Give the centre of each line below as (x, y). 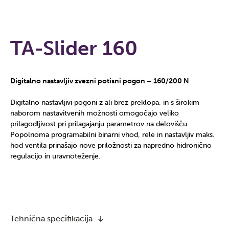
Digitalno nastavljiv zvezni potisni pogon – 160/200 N (100, 81)
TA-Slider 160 (74, 48)
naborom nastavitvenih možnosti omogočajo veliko (95, 113)
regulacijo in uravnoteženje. (55, 156)
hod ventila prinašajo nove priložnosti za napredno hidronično (111, 145)
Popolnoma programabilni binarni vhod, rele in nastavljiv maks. (112, 135)
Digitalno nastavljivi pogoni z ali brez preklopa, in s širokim (105, 102)
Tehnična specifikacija (51, 219)
